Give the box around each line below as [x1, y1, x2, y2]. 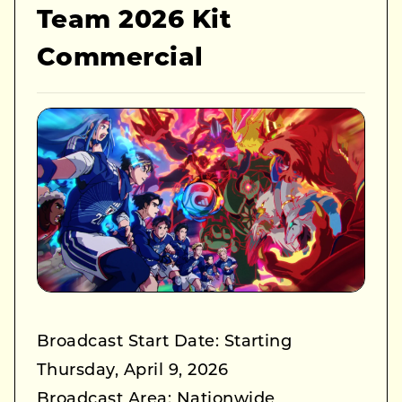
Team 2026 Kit [37, 8, 232, 34]
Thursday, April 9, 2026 [37, 363, 229, 380]
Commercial [37, 46, 204, 72]
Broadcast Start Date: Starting [37, 334, 293, 352]
